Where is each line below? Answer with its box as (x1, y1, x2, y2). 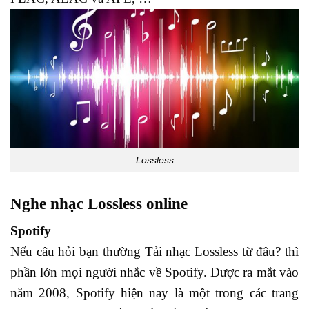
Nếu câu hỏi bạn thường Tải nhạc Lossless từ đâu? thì (10, 243, 299, 259)
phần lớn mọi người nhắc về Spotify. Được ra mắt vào (10, 264, 299, 279)
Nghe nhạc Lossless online (10, 195, 188, 213)
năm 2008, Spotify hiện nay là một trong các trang (10, 285, 299, 300)
